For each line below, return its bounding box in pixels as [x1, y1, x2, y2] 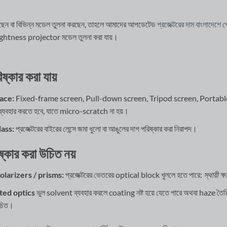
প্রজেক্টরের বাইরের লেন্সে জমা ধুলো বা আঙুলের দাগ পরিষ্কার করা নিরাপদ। [14, 123, 197, 133]
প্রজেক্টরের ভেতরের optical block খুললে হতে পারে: [63, 170, 204, 180]
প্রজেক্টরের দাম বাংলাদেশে [157, 19, 221, 29]
